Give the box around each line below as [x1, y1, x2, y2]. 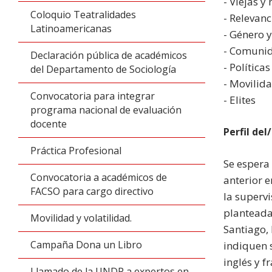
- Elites [223, 93, 256, 107]
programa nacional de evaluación [30, 103, 182, 117]
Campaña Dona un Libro [30, 238, 142, 251]
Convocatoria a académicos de [30, 171, 167, 184]
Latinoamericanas [30, 22, 112, 35]
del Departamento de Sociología [30, 63, 176, 76]
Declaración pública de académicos [30, 49, 187, 62]
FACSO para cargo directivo [30, 185, 154, 198]
